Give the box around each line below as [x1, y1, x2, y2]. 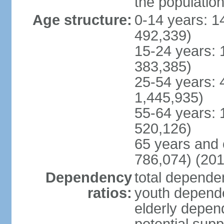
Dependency [45, 169, 132, 185]
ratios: [87, 185, 132, 201]
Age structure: [32, 12, 132, 28]
